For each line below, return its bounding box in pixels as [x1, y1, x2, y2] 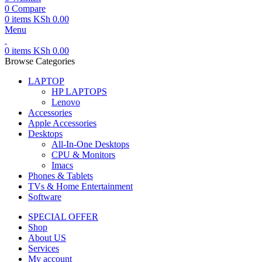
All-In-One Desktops [51, 139, 129, 149]
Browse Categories [5, 56, 75, 66]
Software [28, 192, 61, 202]
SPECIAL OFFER [28, 212, 98, 222]
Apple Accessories [28, 118, 96, 128]
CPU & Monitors [51, 150, 115, 160]
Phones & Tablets [28, 171, 93, 181]
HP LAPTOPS [51, 87, 107, 96]
